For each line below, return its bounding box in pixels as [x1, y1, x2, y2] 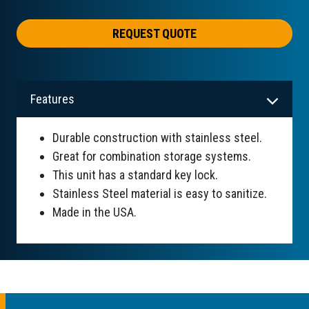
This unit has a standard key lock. [52, 168, 218, 183]
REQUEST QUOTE [112, 26, 197, 41]
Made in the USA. [52, 205, 137, 220]
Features [30, 92, 74, 107]
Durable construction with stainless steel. [52, 130, 262, 146]
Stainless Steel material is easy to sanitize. [52, 186, 267, 201]
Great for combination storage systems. [52, 149, 251, 164]
